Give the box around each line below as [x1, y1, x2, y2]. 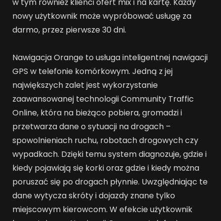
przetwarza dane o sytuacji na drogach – [12, 121, 171, 132]
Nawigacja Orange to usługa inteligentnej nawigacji [12, 52, 208, 63]
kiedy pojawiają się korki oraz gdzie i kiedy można [12, 162, 199, 174]
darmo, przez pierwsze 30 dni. [12, 24, 126, 36]
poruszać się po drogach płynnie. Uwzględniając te [12, 176, 208, 187]
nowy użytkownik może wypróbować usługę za [12, 10, 191, 22]
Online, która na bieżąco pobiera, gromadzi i [12, 107, 182, 118]
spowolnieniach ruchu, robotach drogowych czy [12, 135, 198, 146]
